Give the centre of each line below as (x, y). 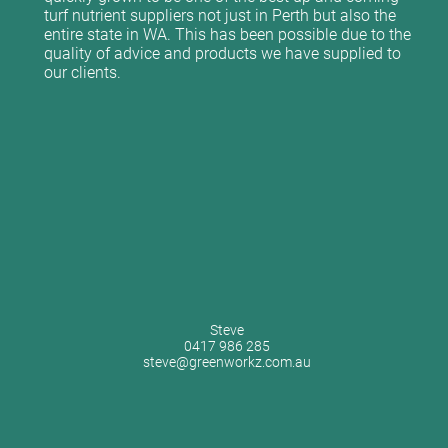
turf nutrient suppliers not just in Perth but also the (220, 15)
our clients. (82, 72)
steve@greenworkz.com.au (227, 362)
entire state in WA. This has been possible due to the (227, 34)
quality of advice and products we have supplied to (222, 53)
